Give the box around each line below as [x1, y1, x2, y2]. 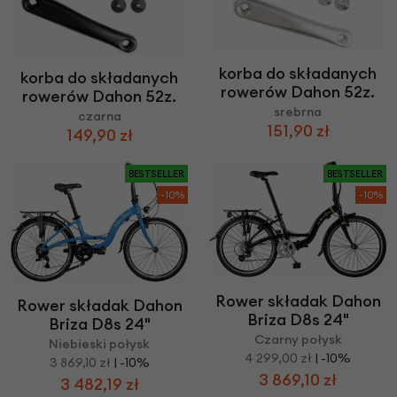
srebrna [274, 104, 322, 121]
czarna [77, 108, 121, 125]
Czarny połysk [253, 331, 342, 348]
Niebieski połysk [49, 336, 150, 353]
